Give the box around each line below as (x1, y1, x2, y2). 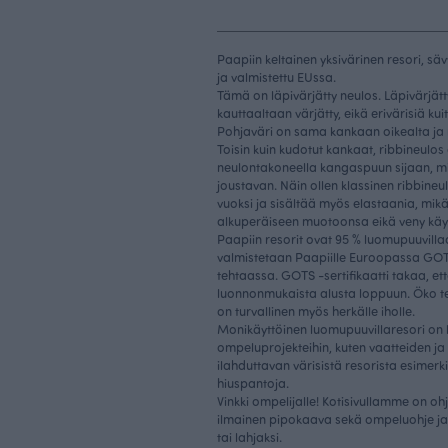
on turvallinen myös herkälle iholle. (217, 302, 415, 320)
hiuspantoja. (217, 374, 292, 392)
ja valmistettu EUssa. (217, 68, 336, 86)
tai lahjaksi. (217, 428, 282, 446)
